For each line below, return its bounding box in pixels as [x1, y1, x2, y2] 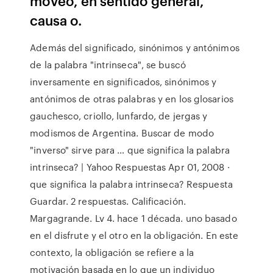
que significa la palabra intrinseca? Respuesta [30, 177, 233, 191]
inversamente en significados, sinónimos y [30, 75, 217, 88]
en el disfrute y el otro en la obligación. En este [30, 229, 239, 242]
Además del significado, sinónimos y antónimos [30, 41, 239, 54]
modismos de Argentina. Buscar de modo [30, 126, 214, 140]
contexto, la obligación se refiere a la [30, 246, 194, 259]
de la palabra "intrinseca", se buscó [30, 58, 186, 71]
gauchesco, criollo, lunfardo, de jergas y [30, 109, 208, 122]
